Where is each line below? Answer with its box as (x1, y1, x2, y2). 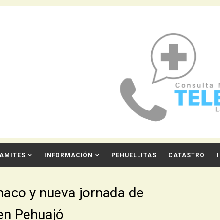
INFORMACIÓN (44, 152, 93, 159)
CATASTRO (168, 152, 205, 159)
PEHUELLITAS (111, 152, 157, 159)
